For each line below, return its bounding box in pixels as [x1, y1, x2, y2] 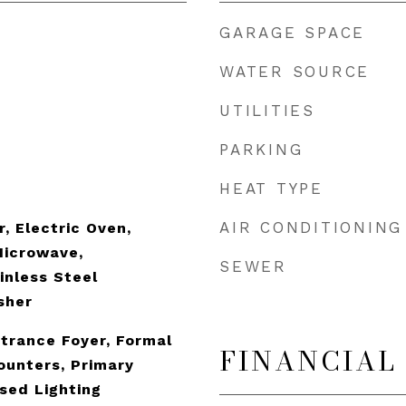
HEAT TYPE [219, 179, 324, 198]
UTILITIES [219, 101, 315, 120]
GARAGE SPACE [219, 24, 365, 42]
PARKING [219, 140, 304, 159]
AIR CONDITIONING [219, 218, 402, 237]
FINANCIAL [219, 341, 397, 382]
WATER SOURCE [219, 63, 370, 81]
